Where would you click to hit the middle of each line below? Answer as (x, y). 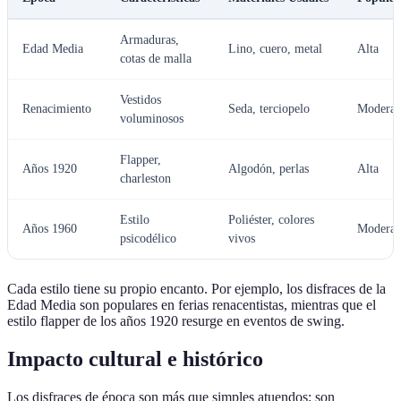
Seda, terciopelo (269, 109)
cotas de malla (156, 59)
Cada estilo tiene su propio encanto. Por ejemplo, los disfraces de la (196, 289)
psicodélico (148, 239)
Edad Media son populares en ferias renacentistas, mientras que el (192, 305)
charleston (145, 179)
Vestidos (141, 100)
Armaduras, (149, 40)
